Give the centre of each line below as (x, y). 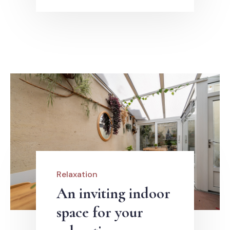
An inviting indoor (113, 194)
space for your (100, 213)
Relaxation (77, 175)
